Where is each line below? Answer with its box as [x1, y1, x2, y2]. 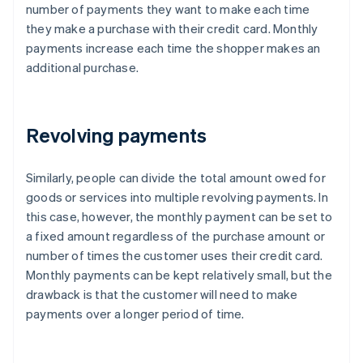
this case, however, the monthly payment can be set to [26, 208, 333, 225]
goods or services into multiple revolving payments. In [26, 189, 328, 206]
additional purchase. [26, 59, 139, 76]
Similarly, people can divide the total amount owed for [26, 169, 326, 186]
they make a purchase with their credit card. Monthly [26, 20, 318, 37]
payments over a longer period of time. [26, 305, 245, 322]
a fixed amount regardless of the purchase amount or [26, 228, 326, 245]
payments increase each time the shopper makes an [26, 40, 321, 57]
